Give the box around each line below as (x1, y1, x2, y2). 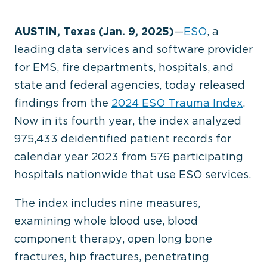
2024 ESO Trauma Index (111, 97, 243, 109)
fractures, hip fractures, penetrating (14, 250, 209, 263)
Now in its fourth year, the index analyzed (14, 114, 241, 127)
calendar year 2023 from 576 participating (14, 150, 243, 163)
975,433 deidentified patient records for (14, 132, 231, 145)
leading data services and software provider (14, 43, 253, 55)
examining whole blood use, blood (14, 215, 198, 227)
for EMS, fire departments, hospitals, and (14, 61, 234, 73)
